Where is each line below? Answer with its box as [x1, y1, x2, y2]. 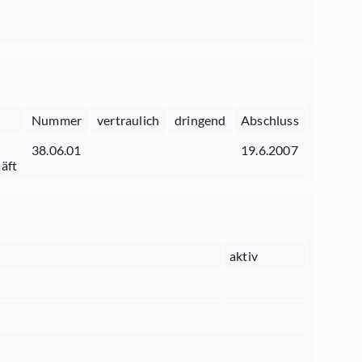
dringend [175, 112, 226, 128]
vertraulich [97, 112, 160, 128]
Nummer [32, 112, 82, 128]
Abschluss [241, 112, 299, 128]
